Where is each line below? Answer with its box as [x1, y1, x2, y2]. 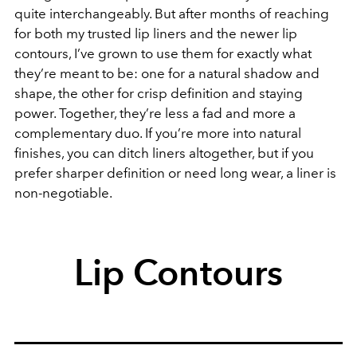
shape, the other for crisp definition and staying [14, 85, 303, 102]
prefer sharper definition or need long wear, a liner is [14, 165, 336, 182]
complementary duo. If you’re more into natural [14, 125, 301, 142]
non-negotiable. [14, 185, 112, 202]
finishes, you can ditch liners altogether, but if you [14, 145, 314, 162]
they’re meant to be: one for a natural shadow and [14, 65, 320, 82]
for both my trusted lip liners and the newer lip [14, 25, 297, 42]
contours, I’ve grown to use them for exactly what [14, 45, 312, 62]
